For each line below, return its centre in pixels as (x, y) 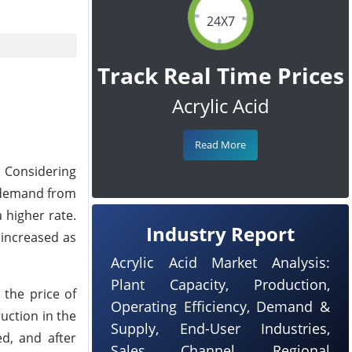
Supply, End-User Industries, (220, 328)
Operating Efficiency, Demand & (220, 306)
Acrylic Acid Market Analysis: (220, 262)
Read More (220, 145)
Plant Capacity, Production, (220, 284)
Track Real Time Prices (220, 75)
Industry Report (220, 234)
